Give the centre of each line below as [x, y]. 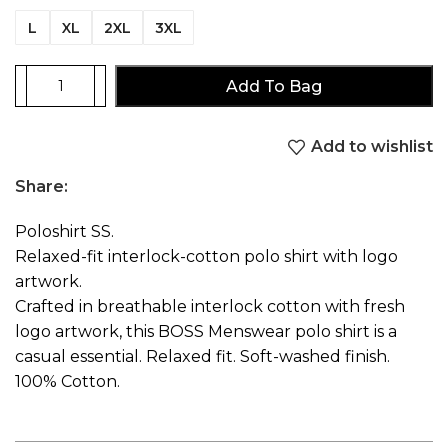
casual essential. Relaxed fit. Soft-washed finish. [202, 356]
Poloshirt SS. [64, 231]
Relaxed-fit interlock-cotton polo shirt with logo [206, 256]
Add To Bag [274, 86]
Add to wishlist [372, 147]
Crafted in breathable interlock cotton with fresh [210, 306]
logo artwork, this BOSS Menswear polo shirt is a [206, 331]
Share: [41, 186]
